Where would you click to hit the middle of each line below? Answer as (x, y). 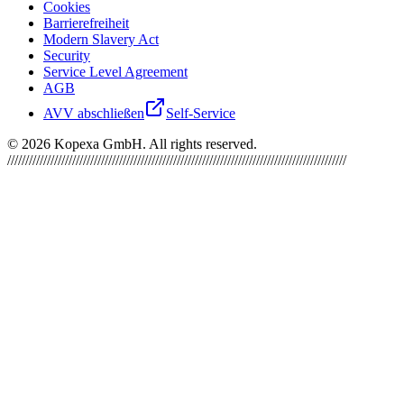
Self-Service (201, 114)
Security (67, 56)
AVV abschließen (94, 114)
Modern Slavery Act (101, 40)
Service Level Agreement (115, 72)
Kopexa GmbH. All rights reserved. (154, 144)
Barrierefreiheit (86, 23)
